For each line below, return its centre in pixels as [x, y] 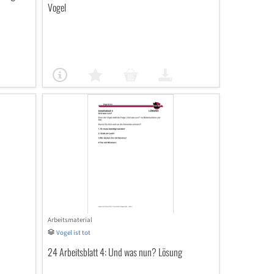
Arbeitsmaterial [70, 220]
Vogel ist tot [73, 233]
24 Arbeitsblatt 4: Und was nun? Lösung [115, 252]
